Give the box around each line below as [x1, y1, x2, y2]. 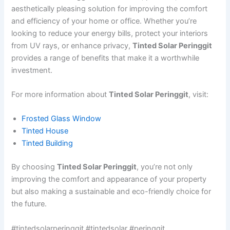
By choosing [11, 162, 57, 172]
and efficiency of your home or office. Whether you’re [11, 16, 197, 26]
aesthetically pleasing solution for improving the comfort [11, 4, 208, 13]
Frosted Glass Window [22, 114, 102, 124]
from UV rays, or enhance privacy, [11, 41, 133, 50]
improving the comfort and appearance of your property [11, 175, 207, 184]
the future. [11, 199, 47, 209]
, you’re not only [137, 162, 193, 172]
